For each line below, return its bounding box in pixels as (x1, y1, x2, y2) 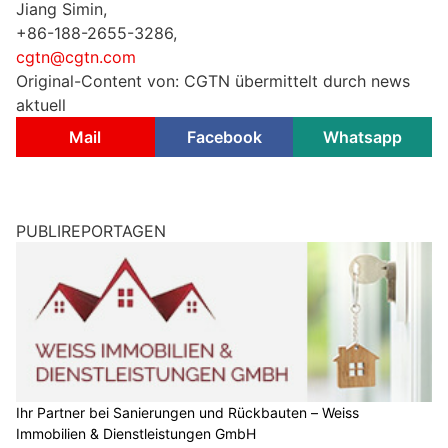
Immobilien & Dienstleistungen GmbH (16, 424, 256, 442)
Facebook (186, 127, 262, 148)
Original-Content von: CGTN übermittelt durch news (16, 71, 410, 92)
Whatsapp (323, 127, 403, 148)
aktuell (16, 95, 66, 116)
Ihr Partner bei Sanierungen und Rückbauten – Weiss (16, 403, 359, 421)
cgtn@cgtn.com (16, 47, 136, 68)
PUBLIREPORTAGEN (16, 221, 166, 242)
